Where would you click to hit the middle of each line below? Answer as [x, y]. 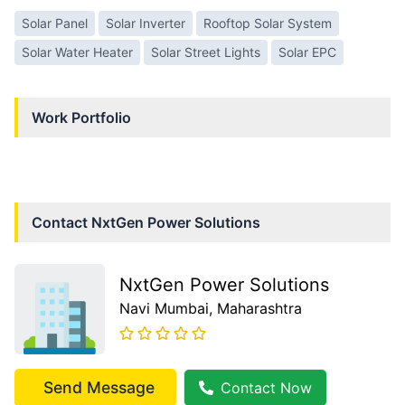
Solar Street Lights [206, 52]
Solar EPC [307, 52]
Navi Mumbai [164, 309]
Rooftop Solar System [268, 24]
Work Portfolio [81, 118]
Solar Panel [55, 24]
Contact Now [266, 388]
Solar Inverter [146, 24]
